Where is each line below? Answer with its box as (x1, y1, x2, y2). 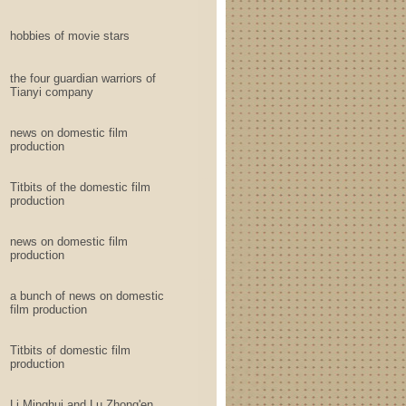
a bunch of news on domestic (10, 289, 164, 303)
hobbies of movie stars (10, 29, 130, 43)
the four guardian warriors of (10, 72, 156, 85)
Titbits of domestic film (10, 343, 130, 357)
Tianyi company (10, 85, 93, 99)
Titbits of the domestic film (10, 180, 150, 194)
